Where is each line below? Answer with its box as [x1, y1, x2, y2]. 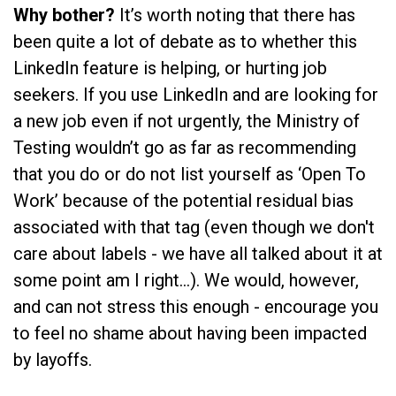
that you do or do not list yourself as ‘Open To [13, 163, 366, 185]
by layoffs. [13, 348, 92, 370]
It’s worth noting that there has [119, 4, 355, 26]
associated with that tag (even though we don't [13, 216, 375, 238]
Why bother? [13, 4, 119, 26]
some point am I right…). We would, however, [13, 269, 359, 291]
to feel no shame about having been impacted [13, 322, 367, 344]
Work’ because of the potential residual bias [13, 189, 354, 211]
